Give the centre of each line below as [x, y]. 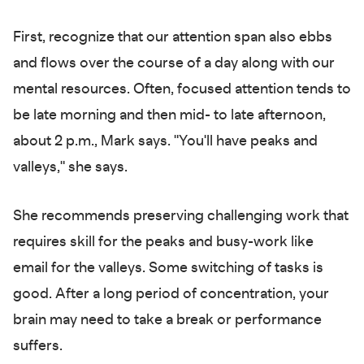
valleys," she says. [70, 168]
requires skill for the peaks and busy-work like [163, 243]
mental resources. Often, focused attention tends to [182, 90]
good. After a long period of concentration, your [171, 295]
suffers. [38, 347]
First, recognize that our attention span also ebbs [173, 38]
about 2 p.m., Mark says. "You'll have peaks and [165, 142]
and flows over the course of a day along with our [174, 64]
